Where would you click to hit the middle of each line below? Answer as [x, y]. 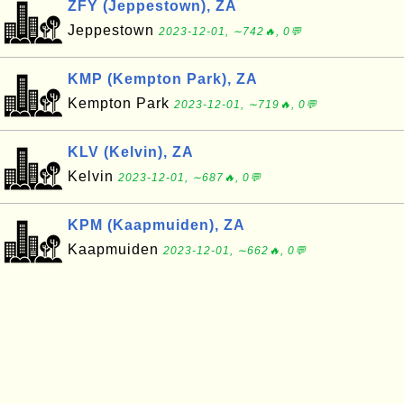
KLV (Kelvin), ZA [131, 152]
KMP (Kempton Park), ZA [163, 79]
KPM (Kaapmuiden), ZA [156, 225]
